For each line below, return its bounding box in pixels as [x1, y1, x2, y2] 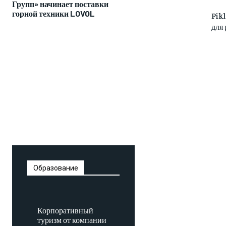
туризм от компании [37, 214, 106, 225]
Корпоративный [37, 205, 93, 215]
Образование [33, 164, 78, 173]
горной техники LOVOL [12, 9, 95, 19]
